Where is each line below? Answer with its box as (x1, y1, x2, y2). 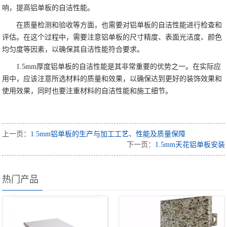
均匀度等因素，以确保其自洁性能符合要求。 (2, 46, 144, 54)
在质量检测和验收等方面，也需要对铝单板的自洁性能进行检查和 (16, 21, 222, 29)
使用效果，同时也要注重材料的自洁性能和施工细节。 (2, 87, 173, 95)
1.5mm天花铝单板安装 (155, 141, 225, 149)
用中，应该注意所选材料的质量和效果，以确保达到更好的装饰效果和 (2, 75, 222, 83)
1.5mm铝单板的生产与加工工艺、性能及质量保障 (30, 130, 186, 138)
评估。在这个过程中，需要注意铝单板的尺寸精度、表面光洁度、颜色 (2, 33, 222, 42)
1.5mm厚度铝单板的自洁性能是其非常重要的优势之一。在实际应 (16, 63, 221, 71)
